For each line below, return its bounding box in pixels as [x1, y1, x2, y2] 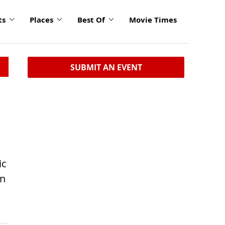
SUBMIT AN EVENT [70, 62, 142, 73]
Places [30, 15, 53, 25]
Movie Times [129, 15, 177, 25]
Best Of [77, 15, 105, 25]
